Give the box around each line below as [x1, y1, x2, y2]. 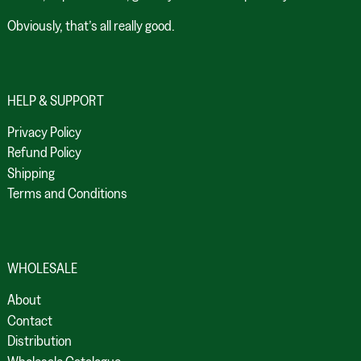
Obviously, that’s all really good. [7, 17, 177, 33]
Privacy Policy [7, 123, 81, 139]
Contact [7, 312, 52, 328]
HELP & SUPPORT [7, 92, 104, 108]
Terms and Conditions [7, 185, 127, 201]
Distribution [7, 333, 72, 349]
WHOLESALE [7, 260, 77, 276]
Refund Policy [7, 144, 81, 160]
